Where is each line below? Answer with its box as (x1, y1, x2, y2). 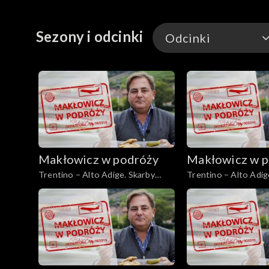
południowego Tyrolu (38, 182, 124, 193)
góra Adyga (187, 182, 232, 193)
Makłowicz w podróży (38, 152, 159, 167)
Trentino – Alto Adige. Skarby (38, 169, 155, 180)
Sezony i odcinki (36, 28, 144, 46)
